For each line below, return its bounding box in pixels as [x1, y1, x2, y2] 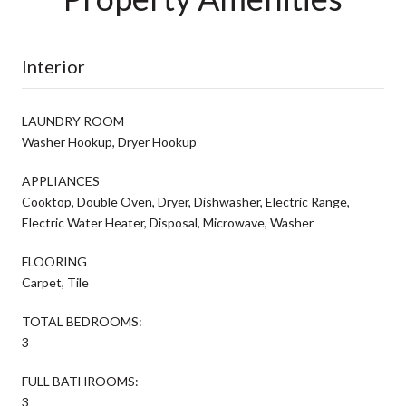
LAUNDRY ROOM [22, 112, 124, 129]
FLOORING [22, 253, 87, 269]
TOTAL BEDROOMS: [22, 313, 142, 329]
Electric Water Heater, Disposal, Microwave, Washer [22, 214, 314, 230]
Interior [22, 54, 85, 77]
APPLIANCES [22, 172, 100, 188]
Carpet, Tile [22, 274, 89, 290]
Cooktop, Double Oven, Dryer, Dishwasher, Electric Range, [22, 193, 350, 209]
